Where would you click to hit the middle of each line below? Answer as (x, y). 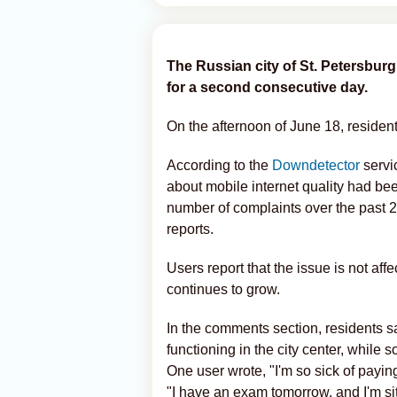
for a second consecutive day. (267, 87)
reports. (190, 229)
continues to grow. (223, 289)
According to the (219, 165)
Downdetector (316, 165)
